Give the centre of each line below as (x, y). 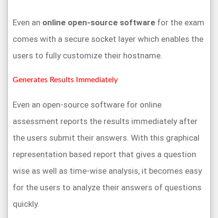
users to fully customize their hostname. (88, 56)
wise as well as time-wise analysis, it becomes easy (107, 171)
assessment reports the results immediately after (105, 121)
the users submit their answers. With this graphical (106, 138)
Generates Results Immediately (65, 80)
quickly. (26, 204)
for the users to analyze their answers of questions (107, 188)
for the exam (180, 23)
